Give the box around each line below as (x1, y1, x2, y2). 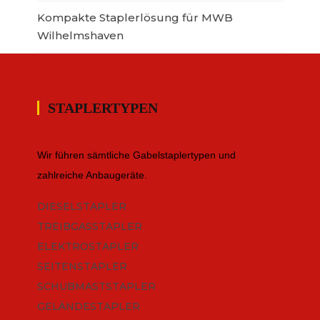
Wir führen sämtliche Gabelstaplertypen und (36, 149, 236, 161)
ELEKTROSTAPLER (36, 240, 139, 254)
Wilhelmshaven (36, 29, 124, 43)
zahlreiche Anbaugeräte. (36, 169, 147, 181)
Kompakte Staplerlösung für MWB (36, 11, 233, 25)
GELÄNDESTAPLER (36, 300, 140, 314)
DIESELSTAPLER (36, 200, 126, 214)
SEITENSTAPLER (36, 260, 127, 274)
